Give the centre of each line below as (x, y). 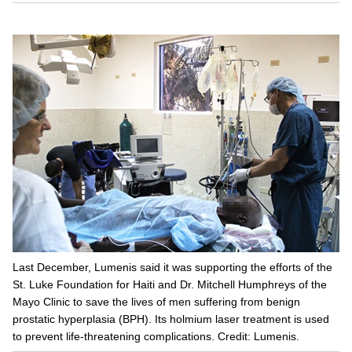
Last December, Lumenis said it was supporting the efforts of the (172, 268)
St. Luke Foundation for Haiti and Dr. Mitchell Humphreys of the (170, 285)
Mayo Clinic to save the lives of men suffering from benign (156, 302)
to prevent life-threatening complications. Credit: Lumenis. (156, 337)
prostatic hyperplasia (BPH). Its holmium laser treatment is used (171, 319)
